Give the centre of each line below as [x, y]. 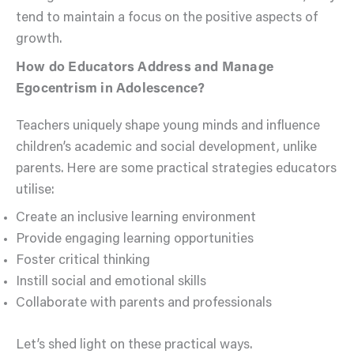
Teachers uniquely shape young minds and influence [168, 126]
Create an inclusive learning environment [136, 219]
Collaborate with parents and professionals [144, 304]
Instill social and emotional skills [111, 283]
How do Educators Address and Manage [145, 68]
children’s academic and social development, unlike [166, 148]
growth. [39, 40]
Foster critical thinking [83, 262]
